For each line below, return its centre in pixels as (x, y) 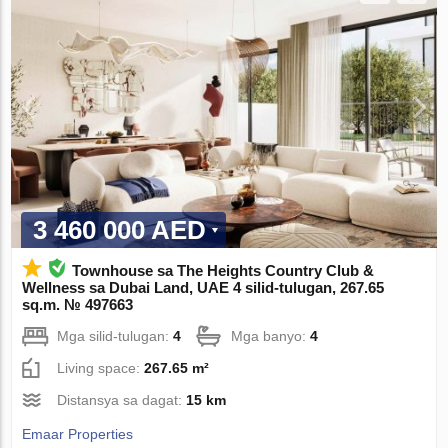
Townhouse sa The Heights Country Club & (223, 271)
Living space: (101, 368)
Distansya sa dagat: (122, 400)
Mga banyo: (271, 336)
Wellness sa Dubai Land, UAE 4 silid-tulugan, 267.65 (203, 288)
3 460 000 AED (120, 230)
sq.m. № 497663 (78, 305)
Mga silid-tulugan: (115, 336)
